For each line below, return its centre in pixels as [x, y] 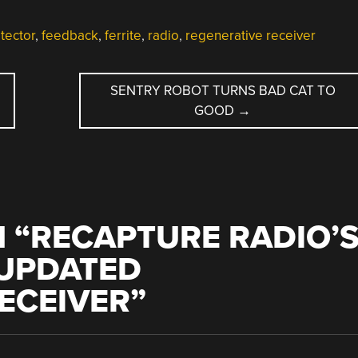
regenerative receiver [250, 35]
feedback [70, 35]
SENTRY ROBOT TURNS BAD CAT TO [223, 90]
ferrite [123, 35]
